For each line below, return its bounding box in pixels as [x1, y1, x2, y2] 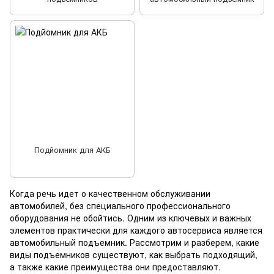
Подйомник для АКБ [34, 144, 111, 156]
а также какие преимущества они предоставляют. [10, 260, 221, 273]
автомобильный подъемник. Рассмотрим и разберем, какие [10, 235, 259, 248]
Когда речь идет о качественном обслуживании [10, 187, 210, 199]
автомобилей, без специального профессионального [10, 199, 231, 212]
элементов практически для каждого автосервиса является [10, 223, 262, 236]
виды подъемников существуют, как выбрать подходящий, [10, 248, 257, 261]
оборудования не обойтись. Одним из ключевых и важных [10, 211, 251, 224]
